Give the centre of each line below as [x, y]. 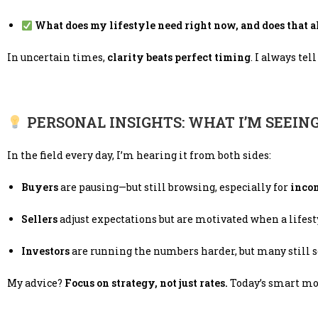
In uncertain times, [57, 57]
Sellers [39, 219]
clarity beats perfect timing [179, 57]
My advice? [36, 283]
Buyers [40, 187]
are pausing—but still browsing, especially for [174, 187]
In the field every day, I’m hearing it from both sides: [139, 155]
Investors [45, 251]
